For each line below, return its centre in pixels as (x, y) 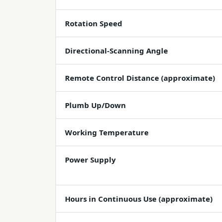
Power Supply (90, 160)
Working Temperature (107, 132)
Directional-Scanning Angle (116, 51)
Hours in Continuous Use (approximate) (139, 199)
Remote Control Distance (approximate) (140, 78)
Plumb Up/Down (95, 105)
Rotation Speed (94, 23)
